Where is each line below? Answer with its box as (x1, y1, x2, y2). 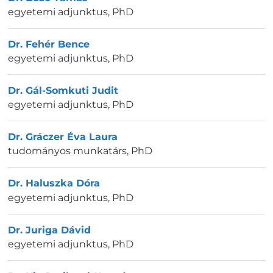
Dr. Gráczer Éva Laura (8, 131, 118, 143)
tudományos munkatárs (8, 145, 127, 157)
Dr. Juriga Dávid (8, 224, 91, 236)
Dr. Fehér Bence (8, 38, 90, 50)
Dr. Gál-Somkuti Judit (8, 85, 118, 97)
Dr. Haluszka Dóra (8, 177, 100, 190)
